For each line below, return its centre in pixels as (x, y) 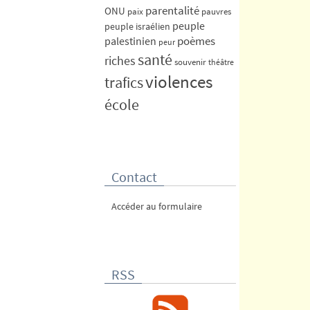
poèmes (196, 41)
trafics (124, 82)
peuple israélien (137, 26)
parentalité (172, 10)
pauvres (216, 11)
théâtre (221, 62)
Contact (134, 176)
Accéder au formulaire (157, 206)
